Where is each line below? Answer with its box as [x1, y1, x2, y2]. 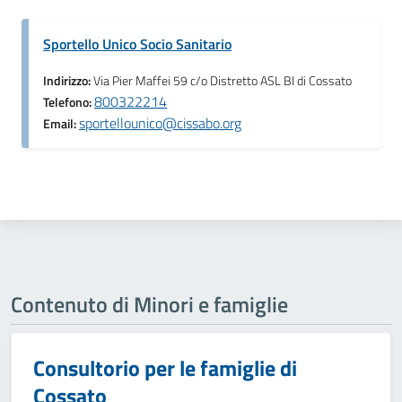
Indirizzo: [43, 71, 93, 91]
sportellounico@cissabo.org [79, 112, 241, 134]
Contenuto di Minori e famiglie [11, 288, 288, 320]
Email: [43, 114, 79, 134]
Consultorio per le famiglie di [33, 352, 297, 384]
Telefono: [43, 92, 94, 112]
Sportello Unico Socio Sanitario [43, 33, 232, 55]
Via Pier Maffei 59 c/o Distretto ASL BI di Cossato [93, 71, 352, 91]
